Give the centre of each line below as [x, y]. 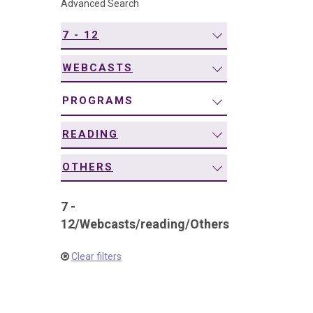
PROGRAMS [98, 101]
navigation [67, 16]
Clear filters [96, 257]
